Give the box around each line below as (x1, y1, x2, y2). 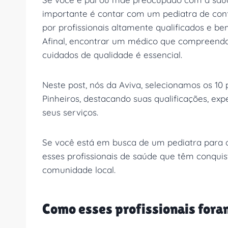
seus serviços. (42, 107, 98, 118)
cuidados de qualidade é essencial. (42, 49, 182, 61)
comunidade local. (42, 164, 116, 176)
